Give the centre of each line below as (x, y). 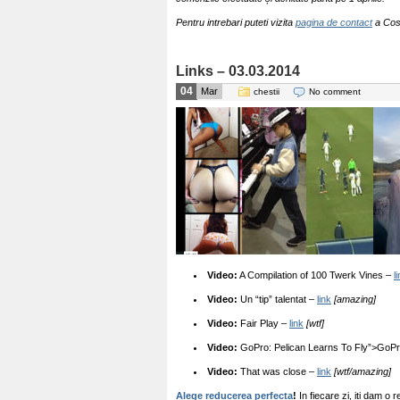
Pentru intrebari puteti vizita (236, 22)
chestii (267, 92)
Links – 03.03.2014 (238, 71)
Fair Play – (263, 323)
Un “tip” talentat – (277, 299)
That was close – (277, 371)
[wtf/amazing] (362, 371)
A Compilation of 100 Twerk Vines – (316, 275)
